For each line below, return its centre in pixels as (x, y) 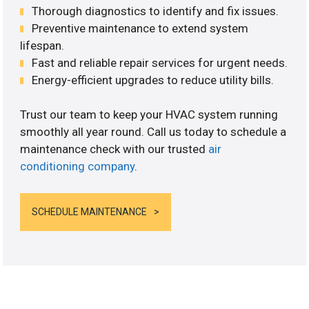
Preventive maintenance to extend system (140, 28)
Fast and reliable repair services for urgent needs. (160, 62)
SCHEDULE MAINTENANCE (90, 211)
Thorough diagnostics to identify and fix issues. (156, 11)
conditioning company (78, 167)
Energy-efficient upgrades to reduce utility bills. (153, 80)
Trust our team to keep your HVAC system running (149, 115)
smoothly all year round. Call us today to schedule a (153, 132)
